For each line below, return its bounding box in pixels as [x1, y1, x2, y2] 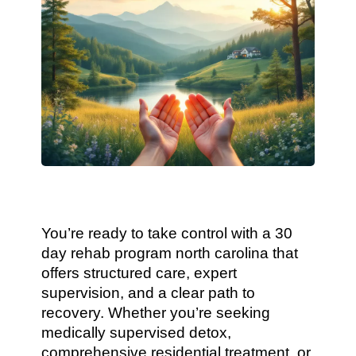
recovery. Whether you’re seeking [41, 304, 271, 321]
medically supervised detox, [41, 324, 232, 341]
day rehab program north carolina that [41, 245, 299, 261]
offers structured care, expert [41, 265, 238, 281]
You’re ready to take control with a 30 [41, 225, 293, 242]
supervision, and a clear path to [41, 284, 256, 301]
